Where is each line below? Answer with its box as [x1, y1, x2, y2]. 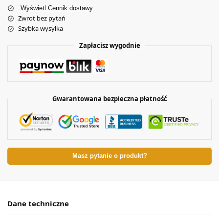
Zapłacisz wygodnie [79, 41, 140, 50]
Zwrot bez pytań [18, 14, 66, 23]
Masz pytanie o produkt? [72, 153, 147, 160]
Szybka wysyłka [18, 24, 63, 33]
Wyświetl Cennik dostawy [21, 4, 93, 12]
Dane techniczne [7, 198, 69, 209]
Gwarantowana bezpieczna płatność [52, 94, 167, 104]
